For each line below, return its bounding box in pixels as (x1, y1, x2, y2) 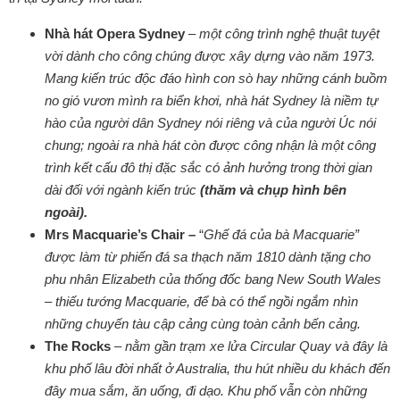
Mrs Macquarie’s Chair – (45, 227, 196, 242)
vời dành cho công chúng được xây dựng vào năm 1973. (45, 48, 375, 63)
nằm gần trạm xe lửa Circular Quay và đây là (125, 338, 387, 354)
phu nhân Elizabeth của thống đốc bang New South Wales (45, 271, 381, 287)
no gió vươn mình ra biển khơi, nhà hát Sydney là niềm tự (45, 93, 379, 108)
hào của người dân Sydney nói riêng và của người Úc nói (45, 115, 376, 130)
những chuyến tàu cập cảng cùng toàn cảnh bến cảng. (45, 316, 361, 331)
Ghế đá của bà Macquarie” (204, 227, 359, 242)
